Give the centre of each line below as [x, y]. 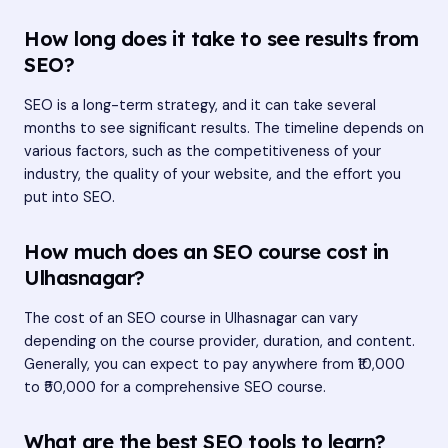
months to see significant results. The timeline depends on [224, 129]
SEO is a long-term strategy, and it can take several [200, 106]
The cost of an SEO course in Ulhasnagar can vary [191, 319]
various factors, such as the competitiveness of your [202, 152]
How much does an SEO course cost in [206, 252]
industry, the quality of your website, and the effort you [212, 175]
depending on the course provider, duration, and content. [219, 342]
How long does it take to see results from [221, 39]
